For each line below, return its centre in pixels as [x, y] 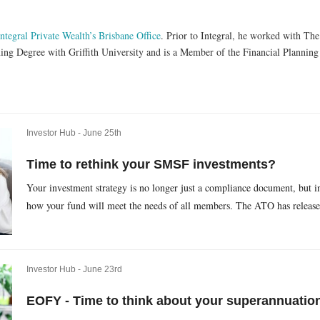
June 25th [102, 133]
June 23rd [102, 269]
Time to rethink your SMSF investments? [151, 164]
